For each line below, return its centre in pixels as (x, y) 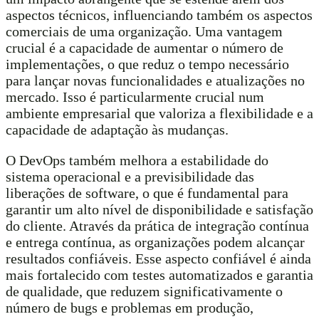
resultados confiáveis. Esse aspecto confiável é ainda (158, 259)
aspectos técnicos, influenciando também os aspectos (159, 15)
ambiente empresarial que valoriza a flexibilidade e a (159, 114)
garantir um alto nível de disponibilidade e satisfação (159, 210)
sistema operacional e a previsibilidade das (130, 177)
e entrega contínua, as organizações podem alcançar (155, 242)
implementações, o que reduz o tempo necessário (147, 64)
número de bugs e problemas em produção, (130, 308)
